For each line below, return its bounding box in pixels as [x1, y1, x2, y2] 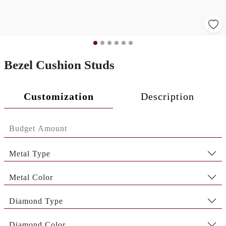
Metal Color [9, 173, 53, 182]
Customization [23, 91, 94, 102]
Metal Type [9, 149, 50, 158]
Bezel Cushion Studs [4, 58, 115, 72]
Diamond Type [9, 196, 63, 205]
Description [141, 91, 194, 102]
